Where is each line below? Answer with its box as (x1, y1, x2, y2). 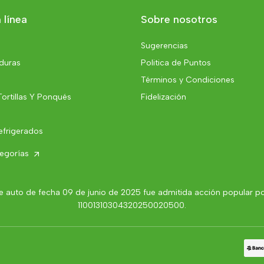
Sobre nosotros (141, 12, 217, 26)
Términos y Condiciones (141, 74, 235, 85)
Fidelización (141, 91, 186, 102)
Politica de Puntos (141, 57, 211, 68)
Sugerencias (141, 40, 188, 51)
